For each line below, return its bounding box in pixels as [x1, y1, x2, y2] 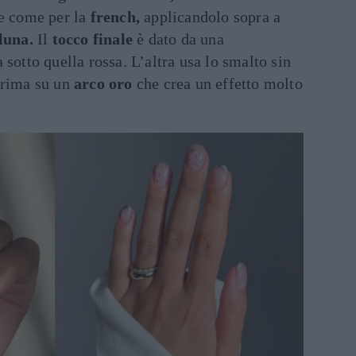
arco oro [74, 75, 133, 92]
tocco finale [52, 30, 133, 48]
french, [90, 8, 141, 25]
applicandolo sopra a [140, 8, 281, 25]
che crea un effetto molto [132, 75, 303, 92]
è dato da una [133, 30, 224, 48]
